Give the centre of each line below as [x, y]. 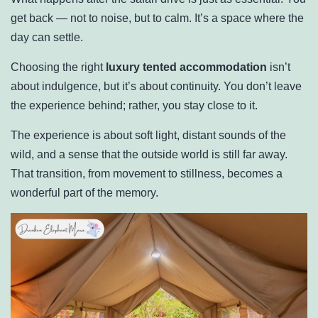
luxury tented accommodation [186, 67]
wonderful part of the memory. [84, 192]
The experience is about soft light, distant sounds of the [148, 135]
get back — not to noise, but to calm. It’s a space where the [157, 18]
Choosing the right [58, 67]
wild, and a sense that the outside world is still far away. [149, 154]
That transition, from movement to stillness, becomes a [147, 173]
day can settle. [47, 37]
